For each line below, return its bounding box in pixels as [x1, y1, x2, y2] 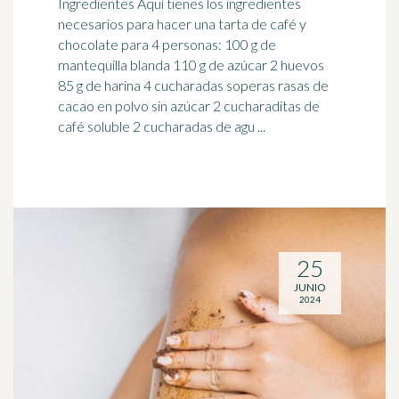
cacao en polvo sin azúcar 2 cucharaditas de [58, 97, 320, 114]
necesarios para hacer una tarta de [58, 15, 270, 32]
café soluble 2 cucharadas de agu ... [58, 118, 265, 134]
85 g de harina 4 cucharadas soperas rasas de [58, 77, 329, 94]
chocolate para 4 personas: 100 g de [58, 36, 224, 53]
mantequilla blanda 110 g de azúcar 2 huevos [58, 56, 324, 73]
